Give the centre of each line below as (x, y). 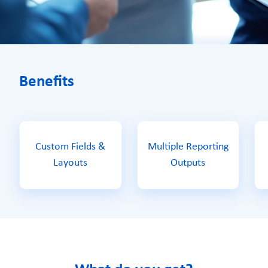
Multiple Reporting (188, 147)
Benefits (47, 82)
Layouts (71, 163)
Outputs (188, 163)
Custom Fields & (71, 147)
